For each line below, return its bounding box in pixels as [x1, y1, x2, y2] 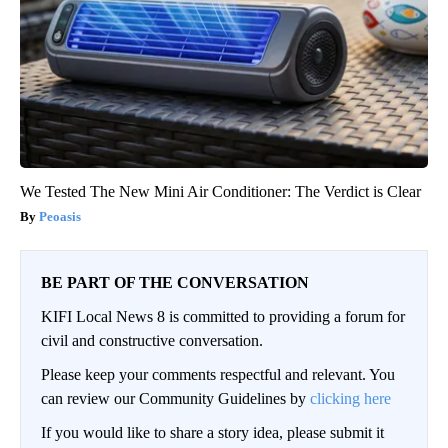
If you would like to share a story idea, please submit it [41, 423, 384, 441]
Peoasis [39, 208, 81, 224]
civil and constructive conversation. [41, 331, 263, 349]
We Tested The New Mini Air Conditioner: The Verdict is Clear [20, 182, 421, 200]
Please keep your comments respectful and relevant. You [41, 365, 395, 383]
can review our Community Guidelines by [41, 389, 310, 407]
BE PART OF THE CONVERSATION [41, 273, 309, 291]
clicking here [310, 389, 391, 407]
